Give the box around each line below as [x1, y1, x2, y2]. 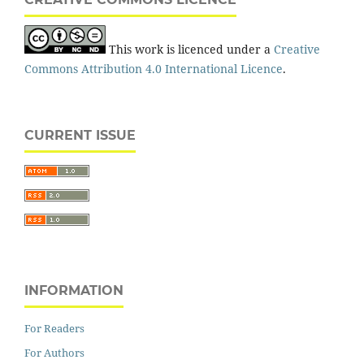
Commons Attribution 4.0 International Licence [24, 60, 283, 76]
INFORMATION [24, 282, 123, 298]
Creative [274, 41, 320, 57]
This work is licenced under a [106, 41, 274, 57]
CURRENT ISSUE [24, 127, 136, 143]
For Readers [24, 320, 84, 336]
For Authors [24, 344, 84, 360]
